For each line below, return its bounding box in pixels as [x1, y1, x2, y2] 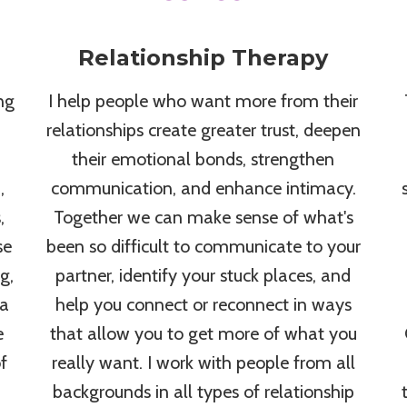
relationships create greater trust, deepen [45, 119, 361, 142]
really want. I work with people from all [51, 352, 355, 374]
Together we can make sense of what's [53, 206, 353, 229]
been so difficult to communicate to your [45, 235, 361, 258]
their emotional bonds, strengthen [72, 148, 335, 171]
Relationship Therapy [78, 45, 329, 72]
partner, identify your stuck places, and [55, 264, 352, 287]
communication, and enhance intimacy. [50, 177, 356, 200]
